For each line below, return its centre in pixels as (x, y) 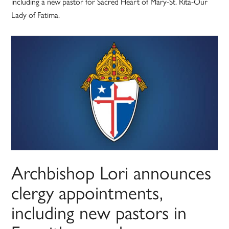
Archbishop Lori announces (111, 172)
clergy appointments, (87, 192)
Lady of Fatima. (36, 15)
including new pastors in (99, 212)
